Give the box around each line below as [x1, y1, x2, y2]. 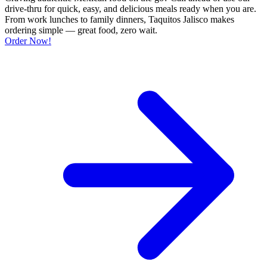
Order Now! [5, 35, 51, 46]
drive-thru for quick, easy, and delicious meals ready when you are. [5, 3, 256, 14]
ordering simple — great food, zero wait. [5, 24, 157, 35]
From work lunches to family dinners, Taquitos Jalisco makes [5, 14, 234, 24]
